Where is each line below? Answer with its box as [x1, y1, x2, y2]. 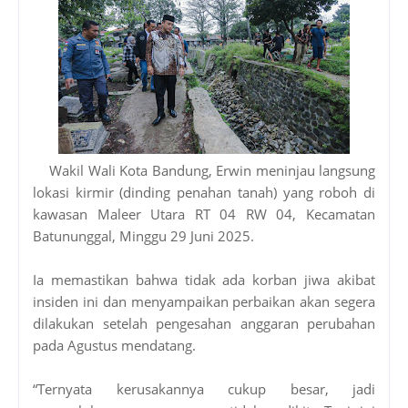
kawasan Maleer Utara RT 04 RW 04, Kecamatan [33, 204, 375, 223]
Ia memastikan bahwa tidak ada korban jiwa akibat [33, 270, 375, 289]
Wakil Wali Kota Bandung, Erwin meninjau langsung [49, 160, 375, 179]
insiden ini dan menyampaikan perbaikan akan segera [33, 291, 375, 311]
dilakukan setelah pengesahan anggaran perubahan [33, 313, 375, 332]
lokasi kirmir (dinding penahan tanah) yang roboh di [33, 182, 375, 201]
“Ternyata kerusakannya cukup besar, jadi [33, 379, 375, 398]
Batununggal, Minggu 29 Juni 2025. [33, 226, 254, 245]
